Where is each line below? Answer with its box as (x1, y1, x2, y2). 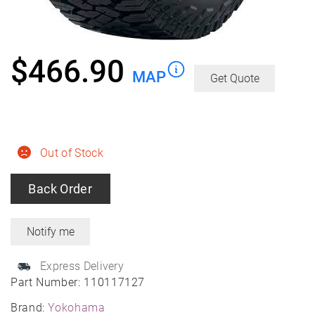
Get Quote (210, 72, 259, 86)
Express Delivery (40, 259, 124, 274)
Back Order (28, 181, 93, 197)
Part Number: (11, 276, 84, 290)
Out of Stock (40, 146, 103, 160)
